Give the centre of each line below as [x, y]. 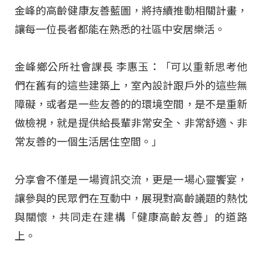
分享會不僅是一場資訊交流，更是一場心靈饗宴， [131, 180]
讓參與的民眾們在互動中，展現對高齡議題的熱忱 [131, 198]
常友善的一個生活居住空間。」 [88, 142]
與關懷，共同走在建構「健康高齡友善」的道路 [131, 217]
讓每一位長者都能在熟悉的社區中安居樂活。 [120, 30]
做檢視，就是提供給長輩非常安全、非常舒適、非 [131, 123]
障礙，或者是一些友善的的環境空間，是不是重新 [131, 105]
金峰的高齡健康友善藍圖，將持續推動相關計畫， [131, 11]
